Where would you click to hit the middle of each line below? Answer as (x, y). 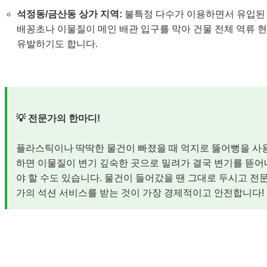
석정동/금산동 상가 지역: (69, 14)
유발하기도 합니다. (57, 44)
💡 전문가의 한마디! (58, 118)
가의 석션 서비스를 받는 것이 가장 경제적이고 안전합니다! (140, 193)
